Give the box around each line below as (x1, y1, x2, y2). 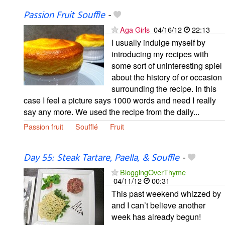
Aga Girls (120, 24, 150, 35)
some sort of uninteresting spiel (111, 59, 222, 71)
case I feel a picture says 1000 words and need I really (24, 94, 216, 106)
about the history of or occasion (111, 71, 222, 83)
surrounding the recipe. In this (111, 82, 216, 94)
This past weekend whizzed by (111, 187, 221, 199)
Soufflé (75, 121, 98, 132)
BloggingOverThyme (120, 166, 186, 177)
